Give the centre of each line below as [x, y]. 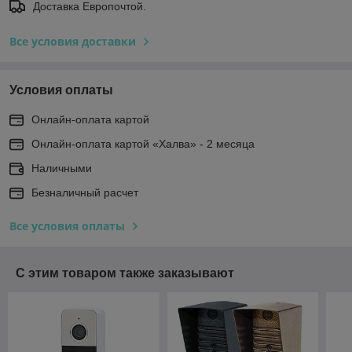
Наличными [62, 168]
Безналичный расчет [85, 192]
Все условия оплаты [67, 225]
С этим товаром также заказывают [125, 273]
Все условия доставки [73, 41]
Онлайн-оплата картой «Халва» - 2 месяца [143, 143]
